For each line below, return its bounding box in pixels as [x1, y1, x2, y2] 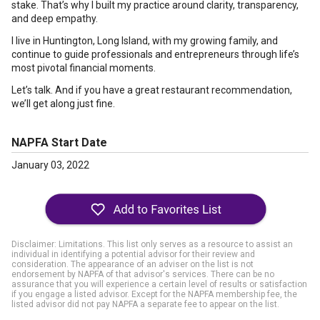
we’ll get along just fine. [11, 98, 115, 109]
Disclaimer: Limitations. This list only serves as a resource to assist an [11, 239, 293, 249]
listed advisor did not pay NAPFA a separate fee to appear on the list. [11, 299, 279, 309]
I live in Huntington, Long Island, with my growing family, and [11, 35, 278, 46]
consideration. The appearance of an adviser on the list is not [11, 259, 254, 269]
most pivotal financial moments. [11, 62, 156, 74]
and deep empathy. [11, 13, 98, 24]
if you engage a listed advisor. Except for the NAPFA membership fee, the [11, 289, 297, 299]
